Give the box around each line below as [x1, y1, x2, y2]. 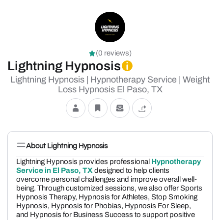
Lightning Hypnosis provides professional [16, 158, 151, 165]
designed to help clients [93, 166, 169, 174]
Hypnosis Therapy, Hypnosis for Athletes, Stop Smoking [16, 193, 197, 201]
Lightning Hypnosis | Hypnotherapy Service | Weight [10, 75, 210, 84]
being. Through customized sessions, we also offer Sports [16, 184, 202, 192]
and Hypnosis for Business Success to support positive [16, 211, 195, 219]
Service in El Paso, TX [16, 166, 93, 174]
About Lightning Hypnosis [26, 142, 108, 150]
